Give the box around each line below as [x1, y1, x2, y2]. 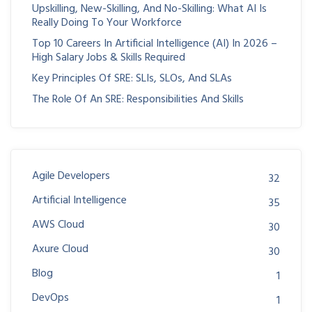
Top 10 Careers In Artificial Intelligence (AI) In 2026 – [32, 35, 277, 53]
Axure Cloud [32, 240, 88, 258]
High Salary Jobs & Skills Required [32, 49, 185, 67]
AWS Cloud [32, 216, 84, 234]
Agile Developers [32, 167, 110, 185]
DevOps [32, 289, 69, 307]
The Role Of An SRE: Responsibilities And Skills [32, 91, 244, 109]
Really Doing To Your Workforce [32, 14, 182, 32]
